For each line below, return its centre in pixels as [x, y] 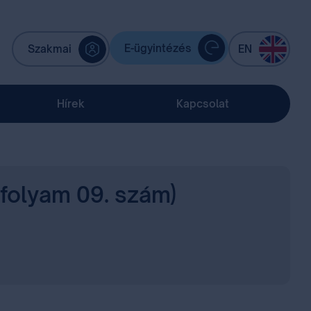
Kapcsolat [203, 103]
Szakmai [49, 49]
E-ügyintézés [158, 48]
